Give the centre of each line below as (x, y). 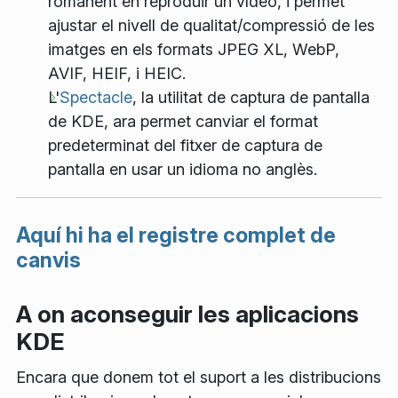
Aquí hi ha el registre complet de (176, 235)
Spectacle (96, 97)
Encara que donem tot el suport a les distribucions (199, 377)
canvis (48, 259)
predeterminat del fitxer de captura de (185, 145)
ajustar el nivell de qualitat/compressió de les (211, 25)
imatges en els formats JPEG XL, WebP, (194, 49)
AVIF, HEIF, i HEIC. (117, 73)
